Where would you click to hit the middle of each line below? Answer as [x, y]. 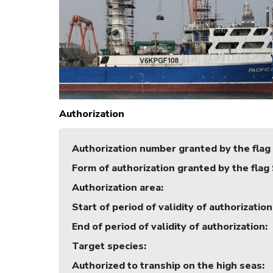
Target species [108, 246]
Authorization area [116, 188]
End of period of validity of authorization [168, 227]
